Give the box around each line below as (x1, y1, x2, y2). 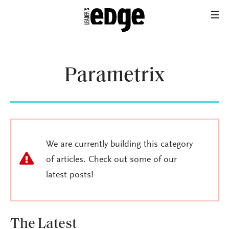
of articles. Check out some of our (46, 155, 177, 165)
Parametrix (64, 66, 165, 86)
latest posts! (46, 171, 94, 180)
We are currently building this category (46, 140, 193, 149)
